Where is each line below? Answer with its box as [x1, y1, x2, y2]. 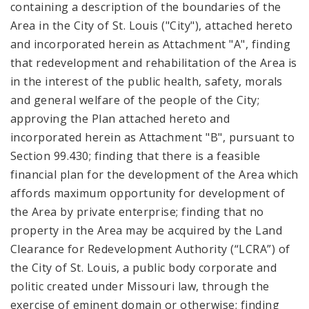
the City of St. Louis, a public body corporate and [10, 259, 277, 275]
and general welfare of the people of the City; [10, 92, 260, 108]
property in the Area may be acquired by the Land [10, 222, 283, 238]
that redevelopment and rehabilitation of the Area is [10, 54, 297, 70]
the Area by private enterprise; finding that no [10, 203, 264, 219]
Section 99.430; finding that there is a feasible [10, 148, 261, 163]
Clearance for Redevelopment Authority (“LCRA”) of [10, 241, 290, 257]
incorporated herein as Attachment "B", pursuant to [10, 129, 295, 145]
